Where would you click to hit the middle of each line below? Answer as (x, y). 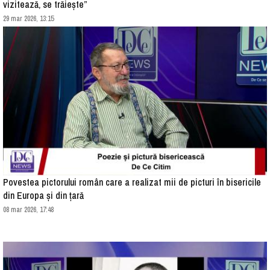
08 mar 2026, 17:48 (28, 209)
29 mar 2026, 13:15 (28, 19)
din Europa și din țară (43, 195)
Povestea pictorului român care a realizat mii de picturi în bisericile (132, 182)
